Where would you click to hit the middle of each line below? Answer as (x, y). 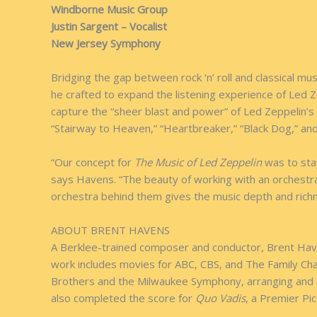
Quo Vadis (220, 298)
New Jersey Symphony (106, 43)
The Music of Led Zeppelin (198, 162)
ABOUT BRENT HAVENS (110, 230)
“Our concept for (93, 162)
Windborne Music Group (109, 9)
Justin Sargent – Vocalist (109, 26)
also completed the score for (123, 298)
